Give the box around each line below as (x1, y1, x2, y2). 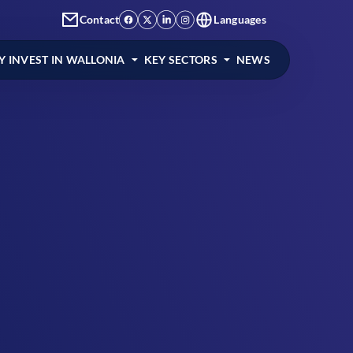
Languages (214, 13, 266, 26)
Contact (79, 13, 120, 26)
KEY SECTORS (143, 53, 217, 66)
